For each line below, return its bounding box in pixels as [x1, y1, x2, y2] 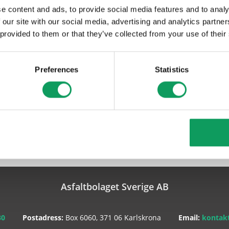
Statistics [155, 65, 189, 74]
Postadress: [22, 213, 63, 222]
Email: [178, 213, 202, 222]
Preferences [35, 65, 79, 74]
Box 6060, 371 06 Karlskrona [63, 213, 161, 222]
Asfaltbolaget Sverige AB [60, 180, 169, 193]
